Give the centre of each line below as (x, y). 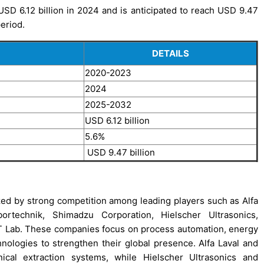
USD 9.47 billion (120, 152)
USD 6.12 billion (117, 120)
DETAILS (170, 53)
